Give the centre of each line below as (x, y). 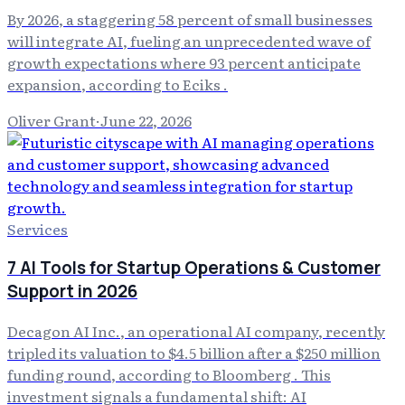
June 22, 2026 (146, 120)
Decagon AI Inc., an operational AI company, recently (196, 331)
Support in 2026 (72, 292)
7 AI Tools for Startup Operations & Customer (194, 268)
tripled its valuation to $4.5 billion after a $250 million (194, 353)
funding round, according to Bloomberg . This (169, 375)
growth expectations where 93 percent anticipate (184, 62)
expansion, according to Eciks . (118, 84)
